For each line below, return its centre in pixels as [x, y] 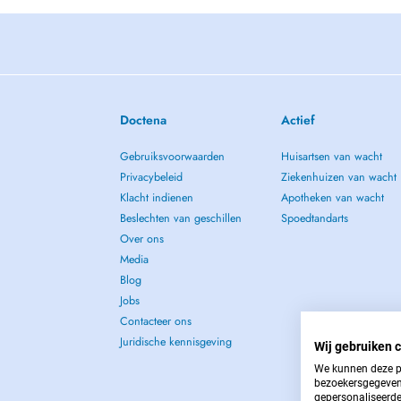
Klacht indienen [157, 198]
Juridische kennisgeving [176, 342]
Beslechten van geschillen [181, 218]
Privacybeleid [152, 177]
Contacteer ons [156, 321]
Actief [298, 120]
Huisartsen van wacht [331, 157]
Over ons [142, 239]
